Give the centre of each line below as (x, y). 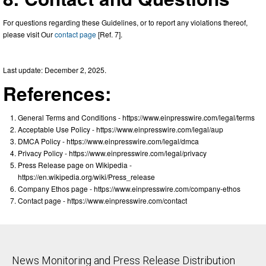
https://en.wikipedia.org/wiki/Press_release (86, 176)
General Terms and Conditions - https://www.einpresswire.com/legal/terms (136, 117)
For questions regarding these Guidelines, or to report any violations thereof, (125, 22)
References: (57, 93)
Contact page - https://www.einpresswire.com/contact (102, 200)
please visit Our (29, 34)
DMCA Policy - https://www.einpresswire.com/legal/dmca (108, 141)
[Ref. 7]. (109, 34)
